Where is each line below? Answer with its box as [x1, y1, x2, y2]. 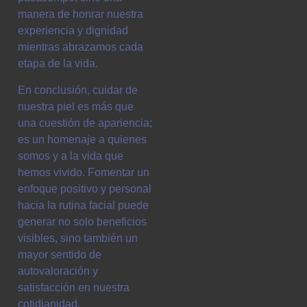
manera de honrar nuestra [18, 8, 143, 21]
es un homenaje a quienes [18, 133, 147, 145]
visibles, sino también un [18, 232, 138, 244]
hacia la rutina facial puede [18, 199, 149, 211]
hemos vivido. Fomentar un [18, 166, 149, 178]
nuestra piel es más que [18, 100, 134, 112]
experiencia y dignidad [18, 25, 128, 37]
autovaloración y [18, 265, 98, 277]
